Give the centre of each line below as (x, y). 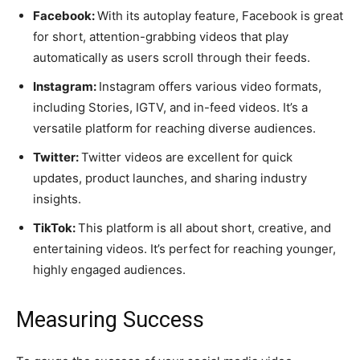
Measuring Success (110, 319)
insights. (57, 198)
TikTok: (55, 227)
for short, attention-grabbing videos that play (161, 36)
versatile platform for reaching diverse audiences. (174, 128)
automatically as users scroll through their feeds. (172, 57)
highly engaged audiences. (109, 269)
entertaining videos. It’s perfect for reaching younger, (184, 248)
